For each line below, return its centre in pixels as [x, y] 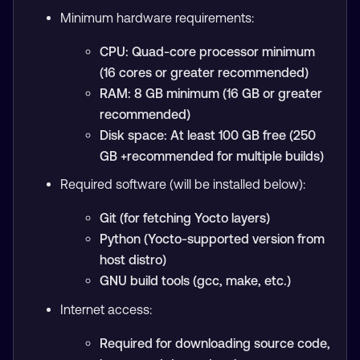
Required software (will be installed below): [182, 184]
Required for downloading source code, [215, 343]
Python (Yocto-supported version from [213, 239]
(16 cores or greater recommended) [205, 72]
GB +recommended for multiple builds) [212, 155]
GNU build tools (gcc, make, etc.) [196, 281]
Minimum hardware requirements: [157, 17]
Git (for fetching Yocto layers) [185, 218]
